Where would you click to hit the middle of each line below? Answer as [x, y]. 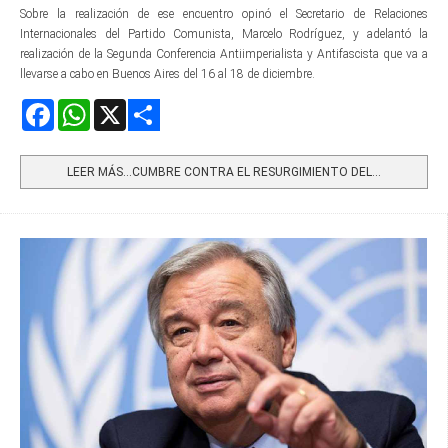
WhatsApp [118, 106]
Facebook [78, 106]
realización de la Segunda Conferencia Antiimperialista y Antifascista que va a [224, 53]
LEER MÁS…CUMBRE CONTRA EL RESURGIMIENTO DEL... [224, 171]
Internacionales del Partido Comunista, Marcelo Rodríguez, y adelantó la [224, 33]
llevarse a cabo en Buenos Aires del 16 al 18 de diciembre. [169, 73]
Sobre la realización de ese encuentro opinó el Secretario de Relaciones [224, 13]
